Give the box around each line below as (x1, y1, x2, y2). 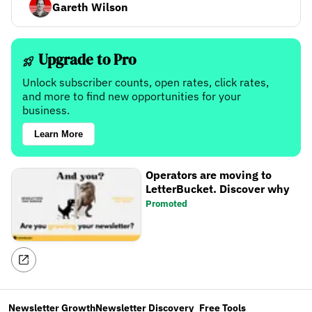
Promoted (146, 197, 188, 210)
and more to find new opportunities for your (22, 88, 241, 103)
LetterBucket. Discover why (146, 181, 290, 196)
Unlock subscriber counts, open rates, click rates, (22, 75, 269, 89)
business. (22, 102, 70, 117)
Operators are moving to (146, 167, 272, 182)
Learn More (34, 128, 83, 139)
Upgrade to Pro (35, 49, 136, 70)
